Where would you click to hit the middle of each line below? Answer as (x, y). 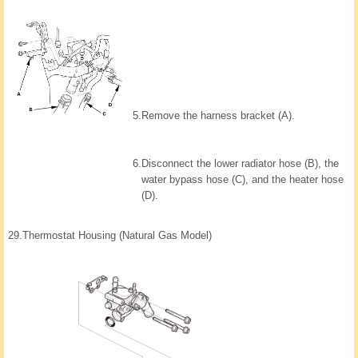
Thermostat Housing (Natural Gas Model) (117, 235)
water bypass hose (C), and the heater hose (243, 179)
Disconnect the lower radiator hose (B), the (240, 163)
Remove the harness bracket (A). (218, 115)
